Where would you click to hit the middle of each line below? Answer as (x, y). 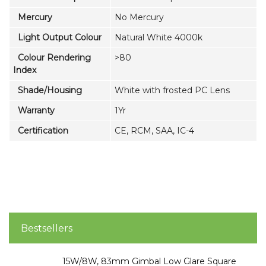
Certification (41, 131)
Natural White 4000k (159, 38)
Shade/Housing (47, 91)
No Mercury (139, 18)
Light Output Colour (57, 38)
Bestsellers (47, 229)
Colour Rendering (52, 58)
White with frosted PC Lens (172, 91)
